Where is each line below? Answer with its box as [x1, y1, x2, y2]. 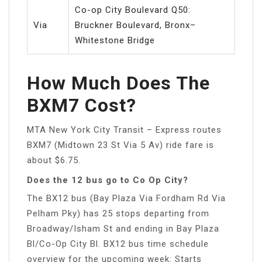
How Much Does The [27, 71, 210, 94]
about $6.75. [27, 154, 81, 166]
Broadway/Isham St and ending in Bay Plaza [27, 223, 219, 234]
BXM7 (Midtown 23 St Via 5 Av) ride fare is [27, 139, 214, 150]
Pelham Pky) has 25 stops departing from [27, 208, 209, 219]
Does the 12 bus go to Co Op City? [27, 174, 188, 185]
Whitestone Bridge [75, 35, 155, 46]
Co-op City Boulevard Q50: [75, 4, 191, 15]
